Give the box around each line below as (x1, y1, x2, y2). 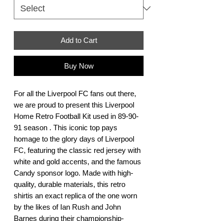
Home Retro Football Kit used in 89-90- (14, 111, 139, 120)
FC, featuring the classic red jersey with (14, 146, 141, 154)
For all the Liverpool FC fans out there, (14, 89, 136, 98)
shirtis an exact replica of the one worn (14, 191, 137, 200)
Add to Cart (60, 36, 97, 44)
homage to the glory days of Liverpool (14, 134, 134, 143)
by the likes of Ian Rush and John (14, 202, 121, 211)
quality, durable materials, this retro (14, 180, 125, 188)
